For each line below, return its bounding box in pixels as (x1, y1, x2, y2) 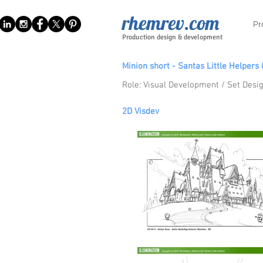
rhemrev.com (122, 11, 219, 35)
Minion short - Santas (122, 61, 207, 72)
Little (207, 61, 227, 72)
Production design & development (122, 33, 222, 42)
